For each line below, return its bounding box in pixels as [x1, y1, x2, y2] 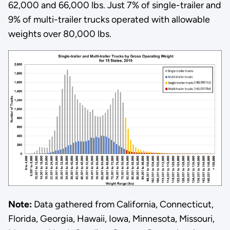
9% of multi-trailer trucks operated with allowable [8, 13, 210, 25]
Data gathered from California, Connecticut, [31, 199, 214, 210]
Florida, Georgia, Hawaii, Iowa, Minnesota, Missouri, [8, 213, 215, 225]
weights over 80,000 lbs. [8, 28, 111, 40]
